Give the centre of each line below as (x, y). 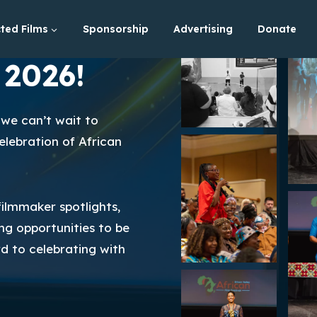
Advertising (203, 29)
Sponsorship (115, 29)
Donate (277, 29)
